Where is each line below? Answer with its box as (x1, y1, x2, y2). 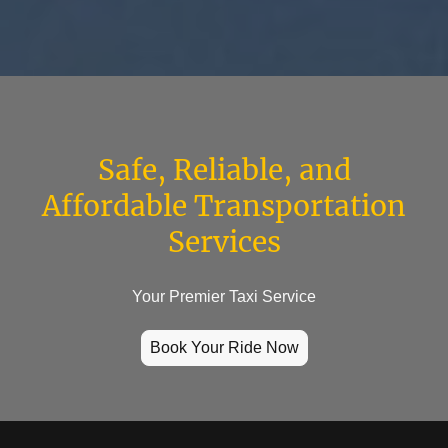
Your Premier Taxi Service (132, 288, 316, 306)
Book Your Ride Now (149, 339, 299, 357)
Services (167, 224, 281, 261)
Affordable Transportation (42, 188, 406, 225)
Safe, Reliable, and (97, 152, 351, 189)
